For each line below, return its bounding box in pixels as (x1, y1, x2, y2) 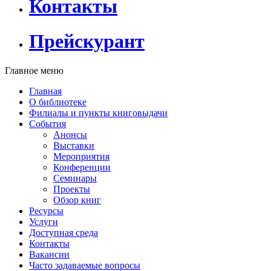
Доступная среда (29, 227, 98, 238)
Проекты (53, 184, 90, 195)
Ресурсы (29, 206, 64, 217)
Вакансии (29, 249, 70, 260)
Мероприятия (53, 151, 109, 162)
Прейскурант (29, 30, 145, 52)
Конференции (53, 162, 111, 173)
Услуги (29, 217, 58, 227)
